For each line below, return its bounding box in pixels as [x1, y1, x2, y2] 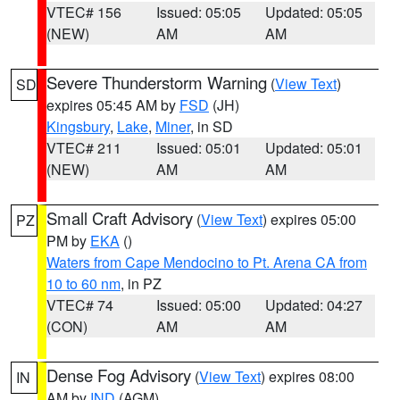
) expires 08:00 [261, 366, 354, 387]
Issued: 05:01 [155, 137, 241, 158]
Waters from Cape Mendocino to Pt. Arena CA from [46, 252, 367, 272]
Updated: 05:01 [265, 137, 363, 158]
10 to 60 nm [46, 273, 121, 294]
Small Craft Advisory [46, 206, 193, 229]
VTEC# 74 [46, 295, 113, 315]
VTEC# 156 [46, 2, 121, 22]
